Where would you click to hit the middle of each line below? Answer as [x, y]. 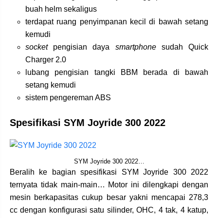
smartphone [136, 47]
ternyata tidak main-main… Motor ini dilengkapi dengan [109, 185]
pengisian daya [82, 47]
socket [36, 47]
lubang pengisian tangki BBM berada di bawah [117, 72]
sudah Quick [182, 47]
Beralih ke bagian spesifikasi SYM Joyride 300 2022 [109, 172]
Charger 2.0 [46, 59]
